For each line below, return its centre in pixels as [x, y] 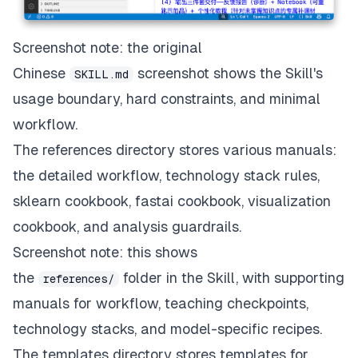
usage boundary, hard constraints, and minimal [167, 99]
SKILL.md [101, 75]
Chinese [41, 74]
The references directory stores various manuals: [175, 150]
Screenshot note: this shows [105, 253]
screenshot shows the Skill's [228, 74]
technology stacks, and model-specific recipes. [167, 329]
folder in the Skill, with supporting [232, 278]
